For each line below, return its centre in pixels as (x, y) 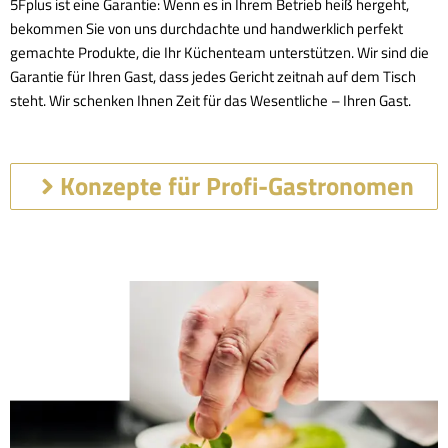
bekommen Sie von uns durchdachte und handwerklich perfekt (206, 29)
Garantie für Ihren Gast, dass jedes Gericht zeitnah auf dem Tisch (213, 77)
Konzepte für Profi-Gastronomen (236, 186)
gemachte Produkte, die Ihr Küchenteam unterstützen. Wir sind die (219, 53)
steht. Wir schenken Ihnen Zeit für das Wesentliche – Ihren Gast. (210, 101)
